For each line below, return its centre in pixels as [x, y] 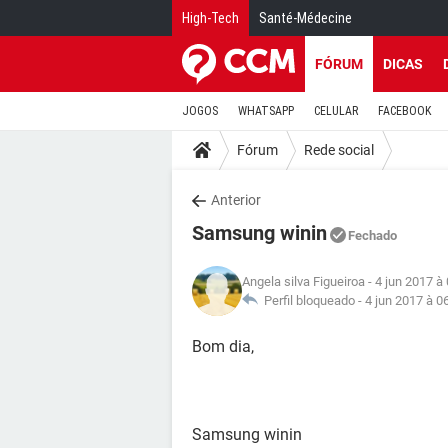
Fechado [372, 235]
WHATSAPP [266, 111]
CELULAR [336, 111]
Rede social [339, 149]
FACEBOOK [404, 111]
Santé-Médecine [305, 18]
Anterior [236, 200]
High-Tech [210, 18]
